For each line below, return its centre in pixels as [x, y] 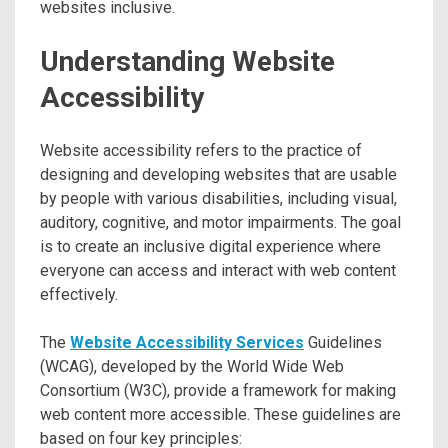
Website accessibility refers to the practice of [201, 151]
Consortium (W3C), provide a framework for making [218, 391]
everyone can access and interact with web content [218, 271]
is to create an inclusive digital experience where [210, 247]
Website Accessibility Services [187, 343]
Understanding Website [187, 61]
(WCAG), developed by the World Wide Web [192, 367]
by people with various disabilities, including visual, [218, 199]
